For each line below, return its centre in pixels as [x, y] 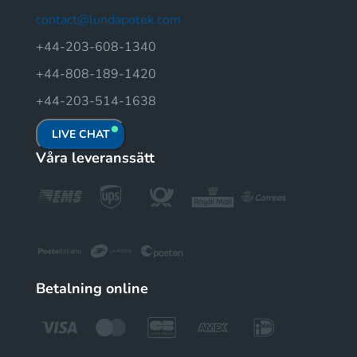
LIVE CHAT [81, 134]
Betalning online [92, 288]
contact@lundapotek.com [108, 20]
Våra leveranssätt [95, 157]
